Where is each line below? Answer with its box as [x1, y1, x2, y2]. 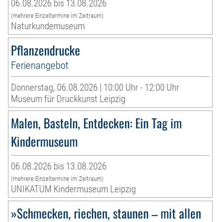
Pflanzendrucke [11, 40, 81, 59]
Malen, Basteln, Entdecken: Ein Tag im [11, 113, 182, 132]
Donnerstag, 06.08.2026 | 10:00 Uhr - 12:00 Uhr [11, 81, 180, 93]
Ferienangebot [11, 58, 69, 71]
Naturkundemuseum [11, 20, 85, 32]
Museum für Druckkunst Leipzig [11, 93, 126, 105]
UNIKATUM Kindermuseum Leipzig [11, 183, 136, 195]
